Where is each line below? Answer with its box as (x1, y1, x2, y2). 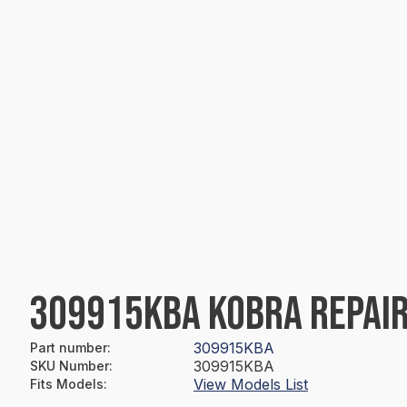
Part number (30, 340, 107, 355)
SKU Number (30, 358, 109, 373)
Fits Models (30, 376, 104, 392)
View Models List (194, 375, 308, 393)
